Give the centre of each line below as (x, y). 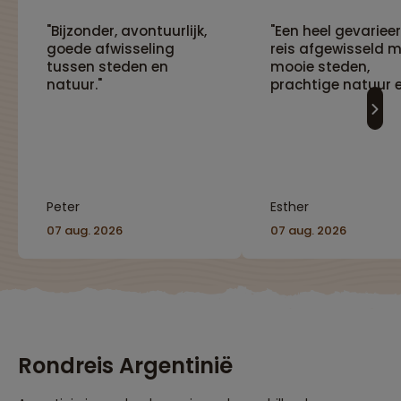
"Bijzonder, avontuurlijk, (127, 31)
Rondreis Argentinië (125, 366)
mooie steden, (320, 67)
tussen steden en (107, 67)
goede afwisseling (111, 49)
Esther (290, 207)
